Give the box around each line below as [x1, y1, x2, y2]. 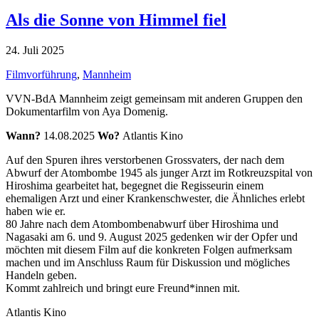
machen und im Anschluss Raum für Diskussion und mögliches [6, 256, 290, 268]
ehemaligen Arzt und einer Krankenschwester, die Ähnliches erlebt [6, 192, 305, 204]
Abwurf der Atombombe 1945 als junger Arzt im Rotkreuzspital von [6, 166, 313, 179]
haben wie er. [6, 204, 66, 217]
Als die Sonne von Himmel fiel [6, 10, 226, 29]
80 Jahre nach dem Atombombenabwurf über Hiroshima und [6, 217, 278, 230]
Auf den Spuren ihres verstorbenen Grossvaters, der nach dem [6, 153, 284, 166]
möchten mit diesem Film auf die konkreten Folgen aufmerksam [6, 243, 292, 256]
